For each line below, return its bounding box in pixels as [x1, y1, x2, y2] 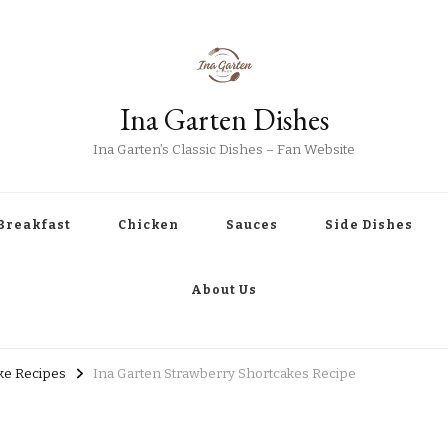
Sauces [226, 218, 278, 232]
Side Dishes [325, 218, 413, 232]
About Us [191, 283, 257, 297]
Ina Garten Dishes [119, 100, 329, 139]
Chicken [118, 218, 179, 232]
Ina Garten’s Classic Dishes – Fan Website [93, 142, 355, 158]
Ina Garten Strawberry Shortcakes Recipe [93, 365, 356, 382]
